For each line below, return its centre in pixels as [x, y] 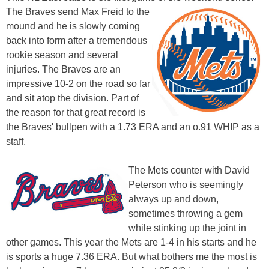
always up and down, [174, 199]
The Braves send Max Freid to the [78, 11]
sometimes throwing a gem [186, 213]
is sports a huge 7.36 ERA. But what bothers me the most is [131, 256]
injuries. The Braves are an [63, 69]
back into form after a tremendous [77, 40]
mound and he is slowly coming [73, 26]
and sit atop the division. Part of [72, 98]
